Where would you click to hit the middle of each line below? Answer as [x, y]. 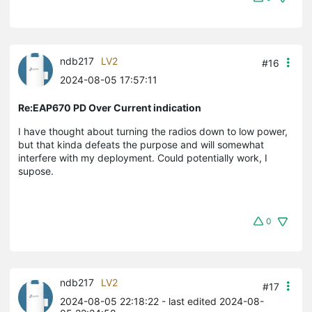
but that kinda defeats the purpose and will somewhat [141, 144]
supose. [37, 171]
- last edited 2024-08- [211, 301]
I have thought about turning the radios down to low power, [153, 131]
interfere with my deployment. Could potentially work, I [143, 157]
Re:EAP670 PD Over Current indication [110, 107]
